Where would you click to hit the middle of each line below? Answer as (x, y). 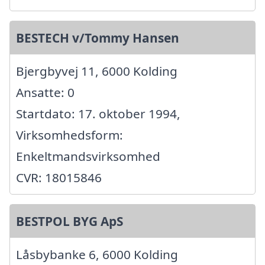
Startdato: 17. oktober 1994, (98, 114)
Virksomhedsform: (70, 135)
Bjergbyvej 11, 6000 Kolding (97, 71)
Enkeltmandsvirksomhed (88, 156)
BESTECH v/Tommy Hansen (98, 38)
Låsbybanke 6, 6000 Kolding (97, 255)
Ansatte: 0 (45, 93)
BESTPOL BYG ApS (70, 222)
